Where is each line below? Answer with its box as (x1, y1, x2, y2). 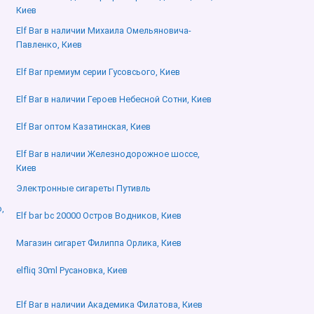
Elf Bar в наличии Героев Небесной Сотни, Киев (15, 94, 212, 105)
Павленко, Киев (15, 39, 82, 50)
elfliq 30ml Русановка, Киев (15, 265, 128, 276)
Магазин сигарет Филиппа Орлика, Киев (15, 238, 182, 249)
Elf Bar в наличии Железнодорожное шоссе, (15, 149, 200, 160)
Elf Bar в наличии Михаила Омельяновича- (15, 25, 191, 36)
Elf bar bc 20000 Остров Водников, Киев (15, 210, 182, 221)
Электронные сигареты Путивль (15, 183, 151, 194)
